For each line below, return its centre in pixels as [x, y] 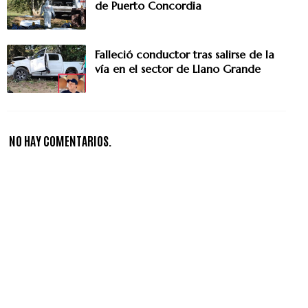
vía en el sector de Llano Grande [178, 69]
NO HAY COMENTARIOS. [60, 141]
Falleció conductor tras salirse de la [185, 55]
